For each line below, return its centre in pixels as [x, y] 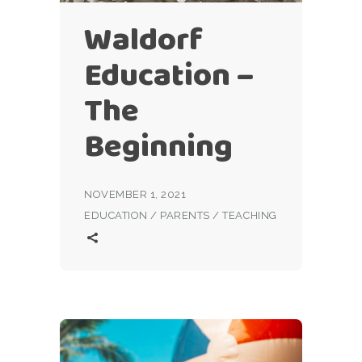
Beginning [158, 145]
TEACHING [250, 215]
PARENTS [185, 215]
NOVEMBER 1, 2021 [135, 194]
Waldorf [143, 38]
